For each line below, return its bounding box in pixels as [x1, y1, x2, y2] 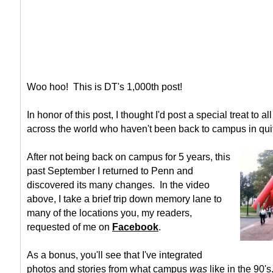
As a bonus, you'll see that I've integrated [27, 249, 202, 261]
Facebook [112, 221, 158, 233]
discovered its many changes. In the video [27, 179, 210, 191]
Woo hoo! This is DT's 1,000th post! [27, 81, 182, 93]
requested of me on [27, 221, 112, 233]
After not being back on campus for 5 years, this [27, 151, 230, 163]
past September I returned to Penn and [27, 165, 193, 177]
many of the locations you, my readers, [27, 207, 192, 219]
